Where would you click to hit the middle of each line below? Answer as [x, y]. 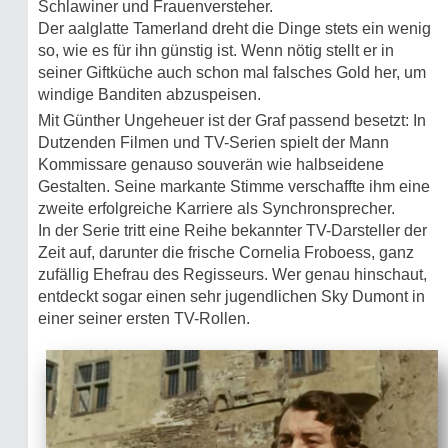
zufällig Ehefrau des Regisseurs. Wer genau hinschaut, [232, 274]
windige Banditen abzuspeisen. [149, 94]
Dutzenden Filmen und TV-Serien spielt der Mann [213, 142]
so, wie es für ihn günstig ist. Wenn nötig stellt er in [216, 50]
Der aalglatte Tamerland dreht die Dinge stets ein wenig [234, 28]
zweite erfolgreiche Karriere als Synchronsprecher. [216, 208]
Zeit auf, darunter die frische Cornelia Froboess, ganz [226, 252]
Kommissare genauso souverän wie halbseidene [211, 164]
